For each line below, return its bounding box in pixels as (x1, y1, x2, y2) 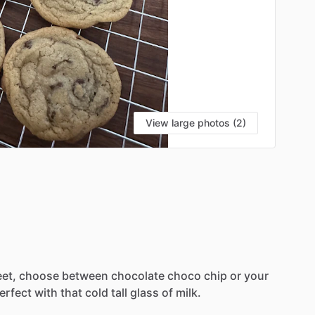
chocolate (111, 268, 165, 283)
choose (19, 268, 59, 283)
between (62, 268, 108, 283)
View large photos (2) (146, 116, 246, 129)
